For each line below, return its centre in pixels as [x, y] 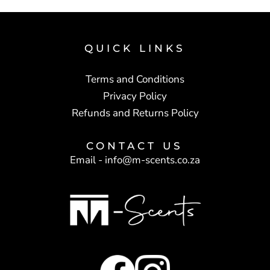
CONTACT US [135, 146]
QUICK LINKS [135, 48]
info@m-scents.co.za [152, 160]
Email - [87, 160]
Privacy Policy [135, 96]
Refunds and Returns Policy [135, 113]
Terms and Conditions [135, 79]
